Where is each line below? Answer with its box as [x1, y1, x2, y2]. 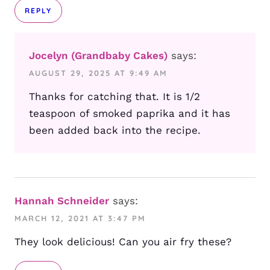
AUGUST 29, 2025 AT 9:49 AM [29, 68, 168, 78]
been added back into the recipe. [29, 124, 201, 137]
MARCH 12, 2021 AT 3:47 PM [14, 213, 146, 224]
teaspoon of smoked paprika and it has [29, 107, 230, 120]
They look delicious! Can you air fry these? [14, 236, 231, 248]
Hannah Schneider [14, 195, 109, 207]
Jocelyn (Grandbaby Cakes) [29, 49, 168, 62]
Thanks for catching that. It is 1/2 [29, 90, 200, 103]
